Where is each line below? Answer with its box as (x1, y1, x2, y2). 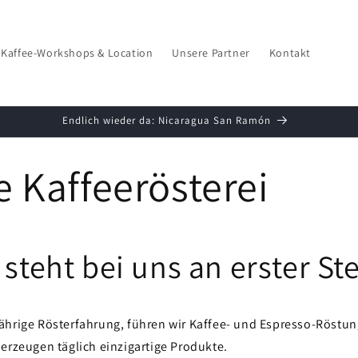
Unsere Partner (172, 46, 250, 60)
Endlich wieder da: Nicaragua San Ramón (62, 113, 271, 127)
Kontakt (268, 46, 311, 60)
